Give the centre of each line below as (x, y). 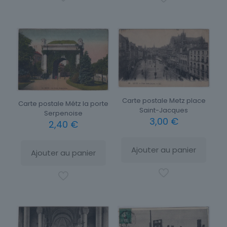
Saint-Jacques (164, 110)
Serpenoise (63, 113)
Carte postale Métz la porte (63, 103)
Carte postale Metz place (164, 101)
